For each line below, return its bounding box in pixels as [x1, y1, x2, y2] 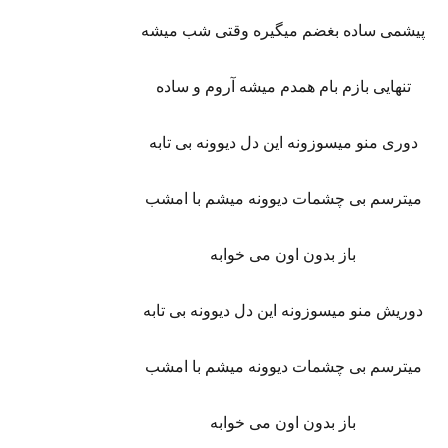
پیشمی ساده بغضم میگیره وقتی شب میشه [141, 22, 426, 39]
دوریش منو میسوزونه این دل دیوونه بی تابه [143, 302, 424, 319]
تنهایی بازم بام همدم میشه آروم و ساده [155, 78, 411, 95]
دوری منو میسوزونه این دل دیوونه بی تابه [148, 134, 418, 151]
